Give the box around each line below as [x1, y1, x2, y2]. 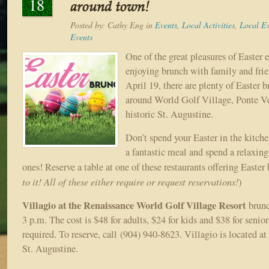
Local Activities [182, 19, 235, 31]
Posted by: [70, 19, 105, 31]
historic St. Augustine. [125, 107, 213, 121]
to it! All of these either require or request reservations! [22, 175, 238, 188]
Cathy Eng [107, 19, 144, 31]
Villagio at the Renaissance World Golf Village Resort [22, 198, 249, 213]
